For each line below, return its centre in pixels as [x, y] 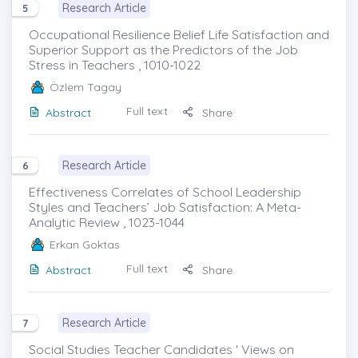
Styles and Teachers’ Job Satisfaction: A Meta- [165, 207]
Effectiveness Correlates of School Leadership [165, 191]
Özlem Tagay [86, 87]
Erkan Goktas [85, 244]
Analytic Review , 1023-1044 [107, 222]
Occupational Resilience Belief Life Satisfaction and [179, 34]
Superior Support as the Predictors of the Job [163, 49]
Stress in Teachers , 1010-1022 [115, 64]
